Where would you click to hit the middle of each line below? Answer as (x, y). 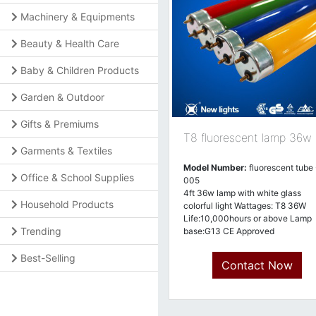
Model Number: (215, 168)
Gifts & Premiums (60, 124)
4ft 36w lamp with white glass (242, 193)
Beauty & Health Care (70, 43)
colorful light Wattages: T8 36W (245, 206)
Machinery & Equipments (78, 17)
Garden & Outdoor (62, 97)
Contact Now (257, 265)
